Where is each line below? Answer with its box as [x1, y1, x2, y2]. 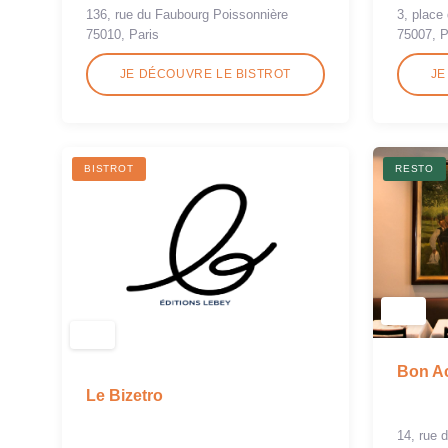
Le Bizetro [86, 386, 163, 404]
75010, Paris [86, 26, 159, 42]
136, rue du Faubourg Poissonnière [86, 6, 288, 22]
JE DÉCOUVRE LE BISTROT [119, 66, 292, 81]
